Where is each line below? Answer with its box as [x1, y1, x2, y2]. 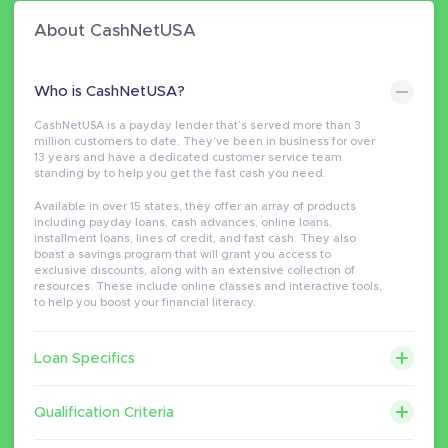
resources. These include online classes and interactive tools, [34, 280, 382, 292]
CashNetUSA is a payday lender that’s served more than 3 [34, 120, 361, 131]
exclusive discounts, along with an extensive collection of [34, 264, 355, 276]
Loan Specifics [34, 350, 135, 366]
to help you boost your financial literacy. [34, 296, 256, 308]
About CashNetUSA [34, 22, 196, 39]
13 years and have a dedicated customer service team [34, 152, 342, 163]
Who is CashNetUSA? [34, 84, 185, 99]
